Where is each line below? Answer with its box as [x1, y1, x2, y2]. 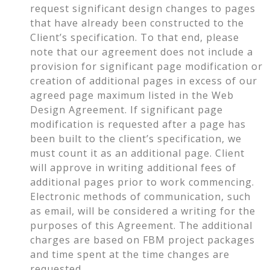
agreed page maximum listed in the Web [30, 89, 234, 102]
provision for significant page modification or [30, 60, 263, 74]
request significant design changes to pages [30, 2, 256, 16]
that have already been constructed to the [30, 16, 244, 30]
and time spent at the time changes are [30, 248, 230, 262]
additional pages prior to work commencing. [30, 175, 254, 189]
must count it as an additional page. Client [30, 146, 245, 160]
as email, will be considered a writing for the [30, 204, 256, 218]
